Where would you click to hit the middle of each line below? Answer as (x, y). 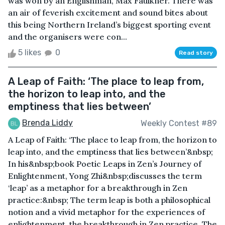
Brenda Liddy (47, 123)
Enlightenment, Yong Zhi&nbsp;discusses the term (105, 176)
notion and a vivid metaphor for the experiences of (106, 212)
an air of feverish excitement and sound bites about (108, 13)
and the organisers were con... (68, 37)
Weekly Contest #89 (179, 123)
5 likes (30, 53)
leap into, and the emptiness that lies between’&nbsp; (110, 152)
